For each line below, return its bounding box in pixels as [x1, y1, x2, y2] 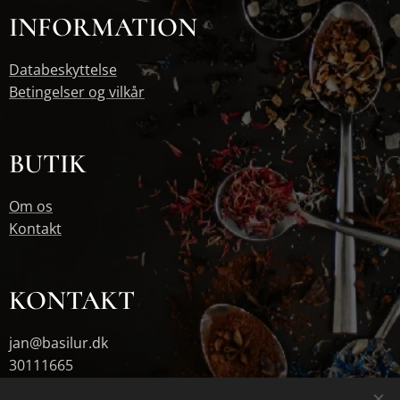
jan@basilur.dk [9, 333, 108, 354]
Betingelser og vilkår [9, 82, 145, 103]
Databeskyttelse [9, 60, 117, 80]
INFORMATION [9, 11, 197, 45]
